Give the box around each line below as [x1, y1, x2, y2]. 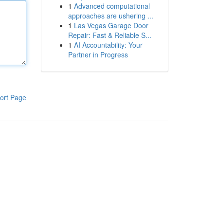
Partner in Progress [68, 50, 128, 59]
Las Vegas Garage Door [73, 20, 148, 30]
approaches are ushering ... [68, 11, 153, 20]
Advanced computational [73, 1, 150, 11]
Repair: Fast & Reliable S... [68, 30, 151, 40]
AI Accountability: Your [73, 40, 143, 50]
